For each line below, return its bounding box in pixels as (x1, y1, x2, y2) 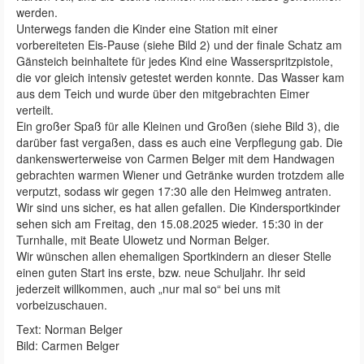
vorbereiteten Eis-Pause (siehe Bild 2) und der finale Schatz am (16, 37, 342, 54)
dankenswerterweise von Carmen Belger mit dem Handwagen (16, 150, 335, 167)
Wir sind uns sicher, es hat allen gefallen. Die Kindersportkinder (16, 199, 340, 216)
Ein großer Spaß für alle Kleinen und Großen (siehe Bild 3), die (16, 118, 340, 135)
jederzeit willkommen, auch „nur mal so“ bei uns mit (16, 280, 280, 297)
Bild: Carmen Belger (16, 337, 119, 354)
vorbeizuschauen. (16, 297, 107, 314)
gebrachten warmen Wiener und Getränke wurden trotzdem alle (16, 167, 344, 184)
